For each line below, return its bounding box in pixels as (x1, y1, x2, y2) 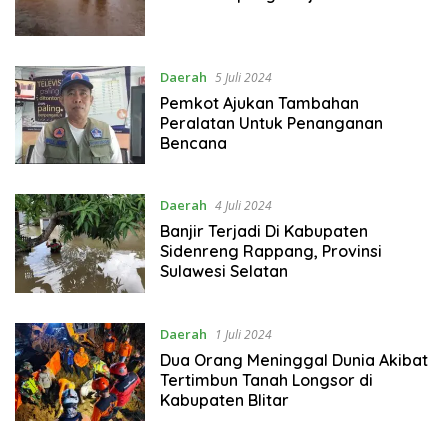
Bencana (159, 132, 227, 153)
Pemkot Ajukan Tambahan (159, 92, 359, 113)
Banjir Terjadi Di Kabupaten (159, 221, 368, 242)
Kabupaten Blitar (159, 389, 289, 410)
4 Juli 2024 (214, 197, 272, 215)
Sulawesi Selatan (159, 261, 288, 282)
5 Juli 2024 (214, 68, 272, 86)
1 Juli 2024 (214, 325, 272, 343)
